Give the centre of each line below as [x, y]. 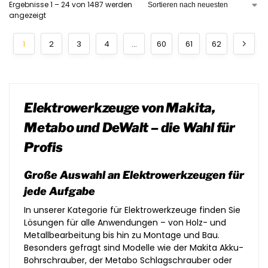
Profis [43, 147]
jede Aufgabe [60, 191]
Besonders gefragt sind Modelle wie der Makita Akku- [134, 248]
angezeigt [28, 15]
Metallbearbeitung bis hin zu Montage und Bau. [122, 235]
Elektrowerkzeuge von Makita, [120, 108]
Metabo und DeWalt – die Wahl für [130, 127]
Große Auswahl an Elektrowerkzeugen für [134, 175]
